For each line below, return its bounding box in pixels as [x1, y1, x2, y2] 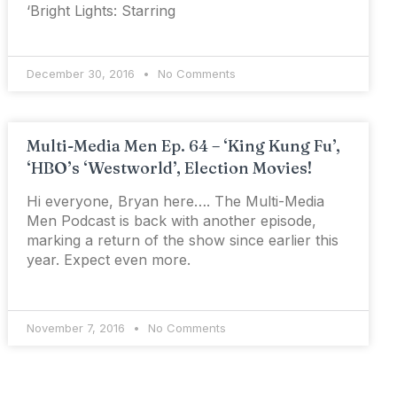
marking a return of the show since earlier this [27, 231, 339, 250]
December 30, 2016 [27, 66, 139, 82]
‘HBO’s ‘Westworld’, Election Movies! [27, 158, 313, 179]
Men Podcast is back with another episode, [27, 212, 317, 230]
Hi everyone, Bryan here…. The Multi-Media [27, 192, 325, 211]
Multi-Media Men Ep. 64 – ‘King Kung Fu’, [27, 136, 341, 157]
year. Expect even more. [27, 251, 191, 269]
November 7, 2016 [27, 321, 129, 336]
